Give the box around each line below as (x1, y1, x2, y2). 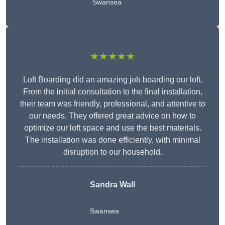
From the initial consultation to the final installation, (23, 87, 202, 96)
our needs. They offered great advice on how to (29, 111, 196, 121)
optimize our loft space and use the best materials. (24, 124, 201, 133)
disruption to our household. (63, 148, 162, 157)
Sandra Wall (90, 180, 135, 189)
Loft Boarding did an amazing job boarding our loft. (23, 75, 202, 84)
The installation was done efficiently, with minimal (25, 136, 200, 145)
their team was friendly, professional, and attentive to (20, 99, 205, 108)
